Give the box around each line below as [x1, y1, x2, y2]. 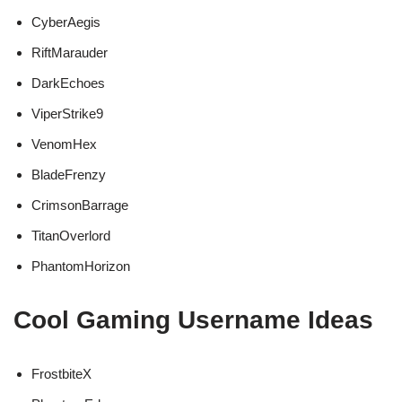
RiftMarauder [31, 45, 108, 61]
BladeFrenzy [31, 167, 106, 183]
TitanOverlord [31, 228, 110, 244]
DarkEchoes [31, 75, 105, 92]
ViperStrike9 [31, 106, 103, 122]
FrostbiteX [31, 366, 92, 382]
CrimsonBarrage [31, 197, 128, 214]
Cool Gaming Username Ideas [13, 306, 373, 335]
